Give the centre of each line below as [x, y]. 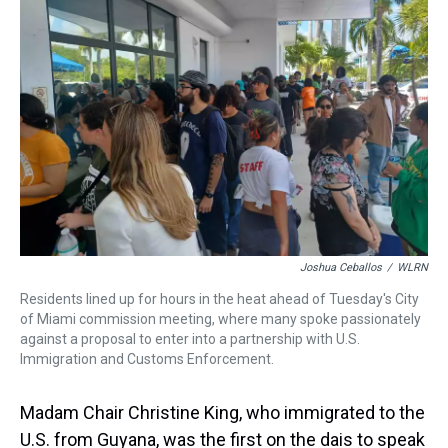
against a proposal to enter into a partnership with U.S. [190, 339]
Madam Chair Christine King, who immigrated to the [222, 413]
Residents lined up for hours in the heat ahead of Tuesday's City [219, 299]
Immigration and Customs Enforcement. [147, 359]
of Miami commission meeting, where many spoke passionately [220, 319]
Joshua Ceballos [341, 268]
